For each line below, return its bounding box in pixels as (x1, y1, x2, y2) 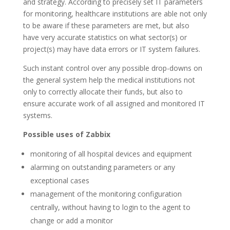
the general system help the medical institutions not (23, 75, 195, 85)
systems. (23, 110, 52, 120)
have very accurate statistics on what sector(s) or (23, 32, 187, 42)
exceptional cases (30, 176, 89, 185)
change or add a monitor (30, 216, 113, 225)
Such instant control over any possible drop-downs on (23, 63, 202, 73)
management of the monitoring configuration (30, 189, 182, 199)
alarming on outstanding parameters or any (30, 162, 175, 172)
